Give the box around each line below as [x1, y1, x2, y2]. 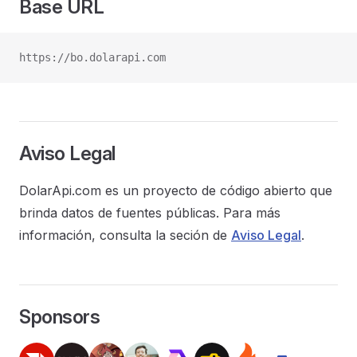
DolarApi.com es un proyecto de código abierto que [19, 182, 332, 198]
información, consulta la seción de [19, 227, 231, 243]
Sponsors [19, 305, 100, 328]
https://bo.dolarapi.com [19, 51, 166, 64]
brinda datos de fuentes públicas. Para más [19, 205, 280, 221]
